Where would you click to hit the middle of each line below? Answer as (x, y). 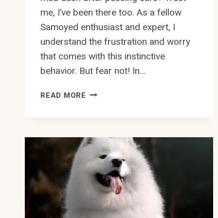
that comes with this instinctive (103, 56)
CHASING (104, 151)
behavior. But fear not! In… (93, 71)
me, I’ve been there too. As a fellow (111, 12)
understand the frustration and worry (115, 41)
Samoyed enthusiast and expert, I (108, 27)
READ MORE (63, 95)
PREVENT (104, 116)
